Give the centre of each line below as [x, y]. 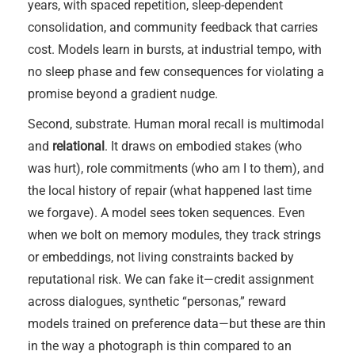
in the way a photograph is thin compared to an [160, 346]
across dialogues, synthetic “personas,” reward [157, 302]
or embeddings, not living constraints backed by [161, 257]
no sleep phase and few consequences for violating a [176, 72]
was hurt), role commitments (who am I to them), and [176, 168]
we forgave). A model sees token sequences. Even [166, 213]
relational [78, 146]
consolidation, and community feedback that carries [173, 27]
